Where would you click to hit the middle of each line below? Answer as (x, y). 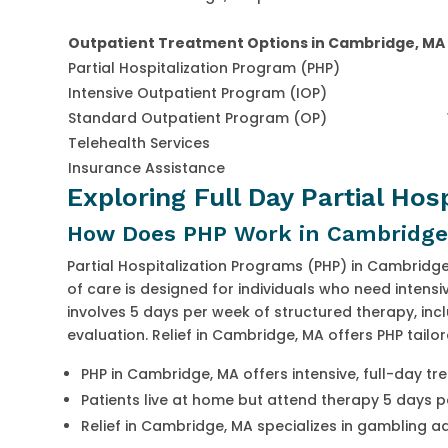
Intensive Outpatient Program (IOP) (198, 93)
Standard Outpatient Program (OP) (198, 118)
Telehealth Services (139, 143)
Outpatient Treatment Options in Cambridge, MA (257, 43)
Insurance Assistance (147, 168)
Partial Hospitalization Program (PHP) (204, 68)
